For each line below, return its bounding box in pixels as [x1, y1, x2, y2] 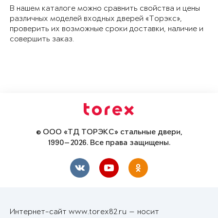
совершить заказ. [10, 35, 74, 43]
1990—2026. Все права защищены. [48, 138, 170, 147]
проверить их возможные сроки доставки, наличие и [10, 24, 203, 33]
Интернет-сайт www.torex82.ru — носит [10, 207, 159, 216]
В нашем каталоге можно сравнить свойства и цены [10, 4, 200, 13]
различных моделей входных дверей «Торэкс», [10, 14, 182, 23]
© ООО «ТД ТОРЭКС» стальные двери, [36, 127, 182, 137]
